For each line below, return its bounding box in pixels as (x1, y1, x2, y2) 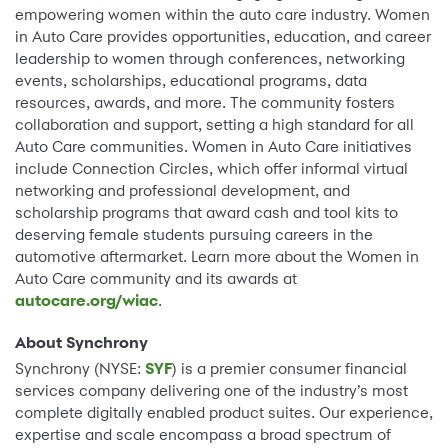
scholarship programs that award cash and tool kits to (15, 203, 398, 223)
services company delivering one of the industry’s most (15, 381, 408, 401)
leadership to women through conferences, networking (15, 49, 405, 69)
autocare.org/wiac (15, 291, 158, 311)
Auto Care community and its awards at (15, 269, 297, 289)
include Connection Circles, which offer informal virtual (15, 159, 408, 179)
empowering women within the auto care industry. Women (15, 5, 430, 25)
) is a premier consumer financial (172, 359, 407, 379)
